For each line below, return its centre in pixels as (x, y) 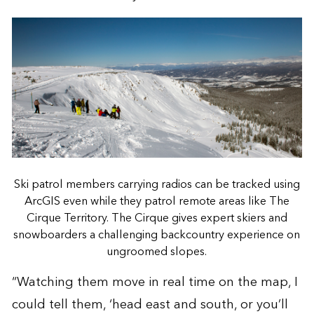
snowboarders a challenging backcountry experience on (157, 235)
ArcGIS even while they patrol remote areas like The (157, 202)
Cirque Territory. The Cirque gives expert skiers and (157, 218)
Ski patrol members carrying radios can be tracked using (157, 185)
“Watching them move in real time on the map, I (155, 282)
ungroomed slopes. (157, 252)
